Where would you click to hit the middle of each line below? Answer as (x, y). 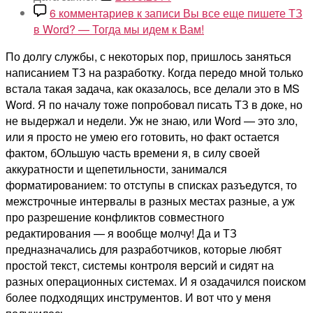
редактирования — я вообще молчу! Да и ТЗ (121, 233)
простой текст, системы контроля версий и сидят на (140, 265)
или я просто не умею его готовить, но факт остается (143, 136)
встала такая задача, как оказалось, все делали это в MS (153, 88)
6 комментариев (92, 13)
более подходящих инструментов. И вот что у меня (138, 297)
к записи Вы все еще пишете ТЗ (218, 13)
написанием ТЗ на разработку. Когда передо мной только (154, 72)
